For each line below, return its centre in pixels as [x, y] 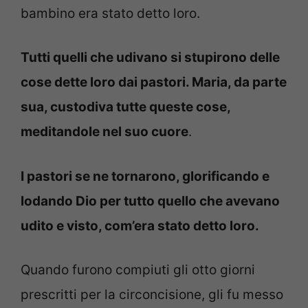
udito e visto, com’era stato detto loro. [140, 225]
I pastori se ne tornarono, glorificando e [145, 176]
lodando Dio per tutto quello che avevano [150, 201]
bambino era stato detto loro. [110, 13]
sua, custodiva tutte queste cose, [125, 107]
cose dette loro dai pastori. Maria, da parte [154, 82]
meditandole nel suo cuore [104, 132]
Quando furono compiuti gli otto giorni [138, 270]
